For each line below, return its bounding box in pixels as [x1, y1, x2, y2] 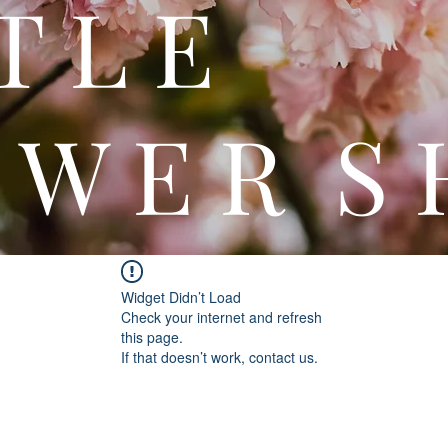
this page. [121, 327, 183, 347]
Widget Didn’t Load [121, 287, 241, 307]
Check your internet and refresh [121, 307, 322, 327]
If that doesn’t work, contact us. [121, 347, 318, 367]
